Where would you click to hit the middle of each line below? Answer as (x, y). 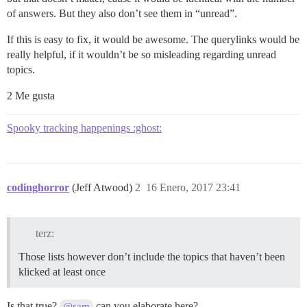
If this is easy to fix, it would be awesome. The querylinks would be (153, 39)
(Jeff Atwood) (103, 187)
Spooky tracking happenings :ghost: (84, 128)
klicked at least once (62, 271)
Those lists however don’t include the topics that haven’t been (152, 256)
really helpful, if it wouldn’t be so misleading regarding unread (142, 54)
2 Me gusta (31, 96)
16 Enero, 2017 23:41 (193, 187)
